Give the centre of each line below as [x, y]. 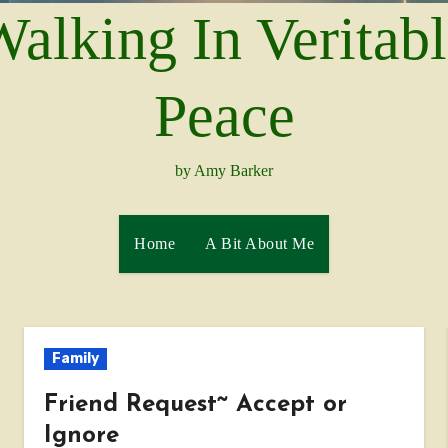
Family [76, 359]
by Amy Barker [224, 171]
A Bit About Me [259, 244]
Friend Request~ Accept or [196, 405]
